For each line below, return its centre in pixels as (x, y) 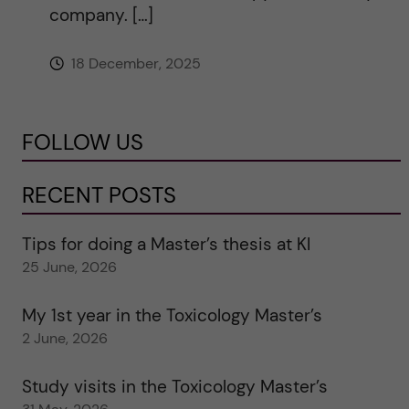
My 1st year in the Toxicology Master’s (172, 315)
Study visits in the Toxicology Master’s (174, 386)
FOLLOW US (82, 142)
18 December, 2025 (134, 63)
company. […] (101, 15)
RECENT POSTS (99, 194)
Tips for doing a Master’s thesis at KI (166, 244)
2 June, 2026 (64, 338)
